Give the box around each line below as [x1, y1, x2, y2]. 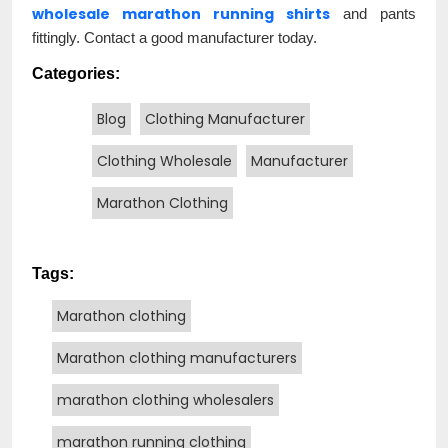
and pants [330, 4, 416, 22]
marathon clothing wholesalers [57, 389, 274, 410]
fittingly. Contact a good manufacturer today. [32, 28, 317, 46]
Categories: [32, 64, 120, 82]
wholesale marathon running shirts [32, 3, 330, 24]
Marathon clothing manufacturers [57, 347, 297, 368]
